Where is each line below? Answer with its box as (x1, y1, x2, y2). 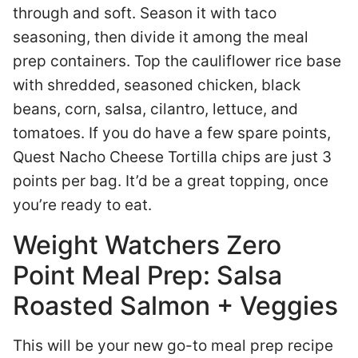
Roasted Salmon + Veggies (13, 290, 338, 321)
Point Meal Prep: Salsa (13, 260, 282, 291)
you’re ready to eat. (13, 196, 156, 214)
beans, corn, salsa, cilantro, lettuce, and (13, 100, 298, 118)
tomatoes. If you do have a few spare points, (13, 124, 331, 142)
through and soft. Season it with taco (13, 4, 276, 22)
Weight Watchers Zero (13, 229, 281, 261)
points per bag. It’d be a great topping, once (13, 172, 328, 190)
